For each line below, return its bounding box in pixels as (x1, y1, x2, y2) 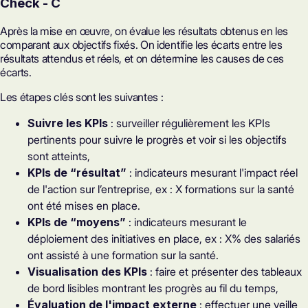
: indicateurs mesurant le (126, 214, 247, 229)
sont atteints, (27, 148, 90, 163)
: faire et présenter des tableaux (147, 264, 302, 278)
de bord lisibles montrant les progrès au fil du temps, (27, 280, 278, 295)
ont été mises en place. (27, 198, 140, 212)
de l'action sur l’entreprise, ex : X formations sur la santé (27, 181, 294, 196)
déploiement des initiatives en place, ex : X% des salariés (27, 231, 300, 245)
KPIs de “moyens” (27, 214, 126, 229)
